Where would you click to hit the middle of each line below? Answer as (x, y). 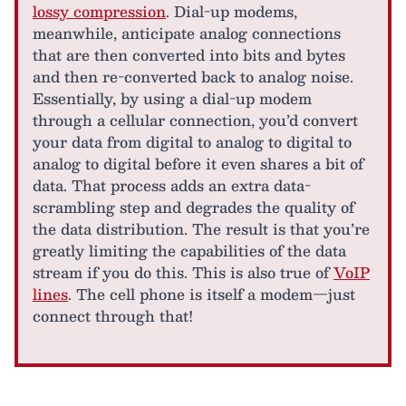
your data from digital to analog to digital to (192, 142)
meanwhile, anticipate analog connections (187, 33)
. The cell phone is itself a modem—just (212, 294)
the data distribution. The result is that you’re (201, 229)
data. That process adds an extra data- (172, 185)
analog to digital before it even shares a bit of (198, 164)
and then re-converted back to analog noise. (193, 77)
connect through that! (113, 316)
